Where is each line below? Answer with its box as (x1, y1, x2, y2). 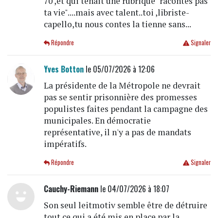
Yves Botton (43, 63, 84, 75)
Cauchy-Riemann (43, 183, 98, 195)
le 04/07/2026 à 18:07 (98, 183, 169, 195)
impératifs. (43, 138, 87, 150)
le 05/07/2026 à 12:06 (83, 63, 155, 75)
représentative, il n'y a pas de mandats (43, 127, 191, 138)
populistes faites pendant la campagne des (43, 103, 208, 115)
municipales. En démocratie (43, 115, 151, 127)
